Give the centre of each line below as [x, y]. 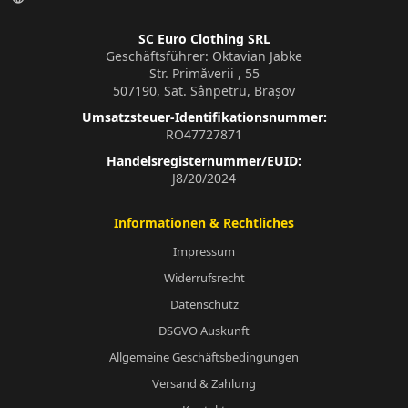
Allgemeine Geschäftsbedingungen [204, 357]
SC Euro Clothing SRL [204, 38]
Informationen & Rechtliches [204, 222]
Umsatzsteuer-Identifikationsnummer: [204, 117]
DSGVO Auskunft [204, 330]
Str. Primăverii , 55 [204, 73]
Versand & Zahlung [204, 383]
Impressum [204, 251]
